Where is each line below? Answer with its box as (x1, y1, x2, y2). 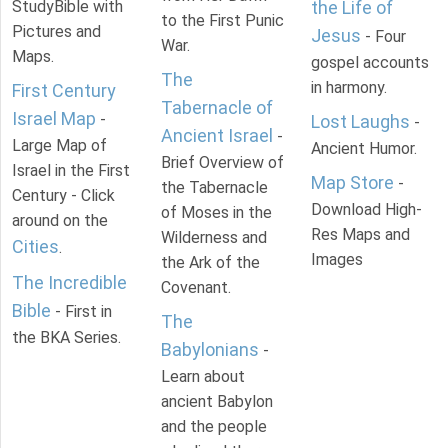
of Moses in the (161, 203, 273, 223)
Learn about (161, 367, 246, 387)
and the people (161, 417, 268, 437)
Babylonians (161, 339, 260, 361)
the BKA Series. (12, 328, 121, 348)
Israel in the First (12, 161, 130, 181)
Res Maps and (310, 225, 410, 245)
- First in (51, 302, 112, 322)
